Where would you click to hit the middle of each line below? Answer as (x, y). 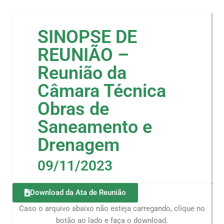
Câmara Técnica (102, 91)
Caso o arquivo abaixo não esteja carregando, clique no (112, 209)
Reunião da (82, 73)
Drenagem (78, 145)
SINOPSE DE (87, 37)
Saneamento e (95, 127)
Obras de (73, 109)
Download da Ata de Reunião (78, 193)
